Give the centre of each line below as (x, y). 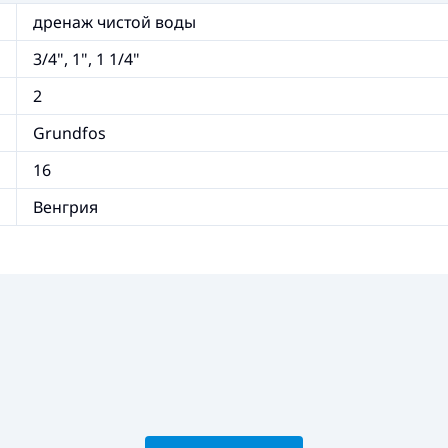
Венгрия (65, 207)
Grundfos (69, 133)
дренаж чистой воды (114, 22)
